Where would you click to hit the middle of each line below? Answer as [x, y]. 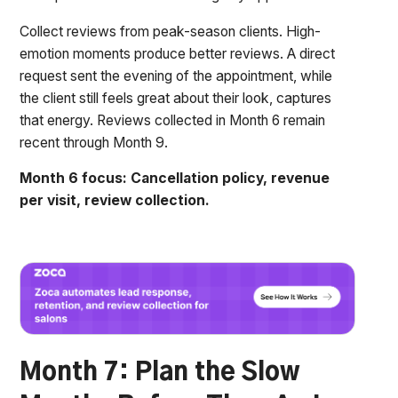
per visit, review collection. [115, 201]
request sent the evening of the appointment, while [176, 76]
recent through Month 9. [94, 142]
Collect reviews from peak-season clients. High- [171, 31]
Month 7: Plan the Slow [160, 373]
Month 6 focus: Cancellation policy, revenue [175, 179]
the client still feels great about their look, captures [176, 98]
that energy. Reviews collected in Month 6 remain [173, 120]
